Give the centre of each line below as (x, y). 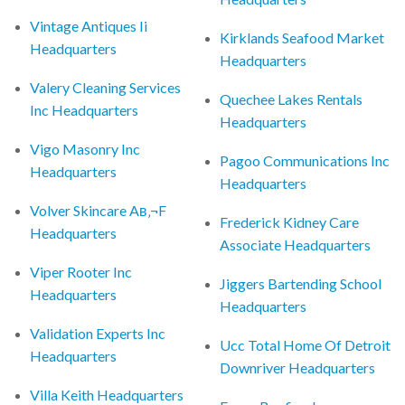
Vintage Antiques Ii (89, 25)
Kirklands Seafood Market (302, 37)
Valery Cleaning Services (106, 87)
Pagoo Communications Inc (305, 160)
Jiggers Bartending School (301, 283)
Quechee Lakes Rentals (292, 99)
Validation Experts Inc (98, 333)
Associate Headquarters (296, 244)
